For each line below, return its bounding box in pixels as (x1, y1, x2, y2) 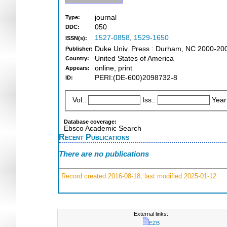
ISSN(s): (65, 35, 87, 42)
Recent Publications (59, 132, 129, 141)
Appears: (65, 65, 90, 71)
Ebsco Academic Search (64, 124, 141, 132)
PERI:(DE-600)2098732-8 (95, 74, 177, 82)
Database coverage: (64, 118, 117, 125)
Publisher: (65, 46, 93, 52)
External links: (134, 211, 169, 217)
